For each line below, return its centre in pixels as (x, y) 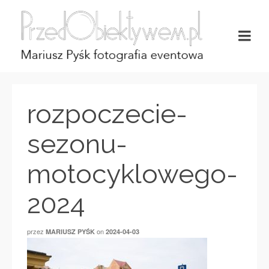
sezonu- (77, 144)
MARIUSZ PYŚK (70, 231)
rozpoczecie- (107, 114)
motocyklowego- (132, 174)
